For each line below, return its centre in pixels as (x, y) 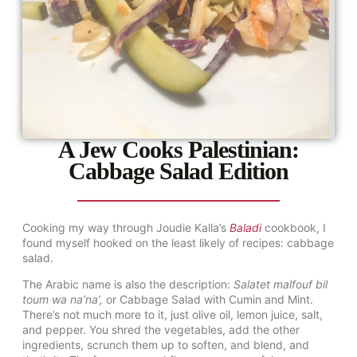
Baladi (245, 227)
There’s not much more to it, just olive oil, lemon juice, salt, (173, 315)
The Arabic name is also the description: (128, 284)
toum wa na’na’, (63, 300)
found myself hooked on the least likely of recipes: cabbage (178, 242)
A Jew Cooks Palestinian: (178, 149)
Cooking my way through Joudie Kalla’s (126, 227)
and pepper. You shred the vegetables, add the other (161, 330)
